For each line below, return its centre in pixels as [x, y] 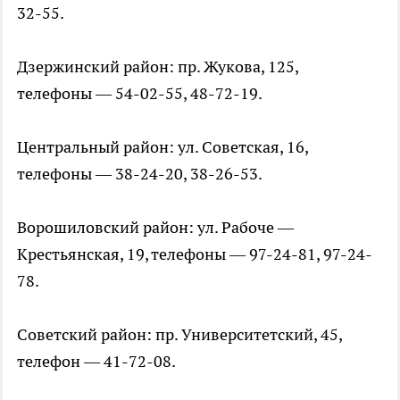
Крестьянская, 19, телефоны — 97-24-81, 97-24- [195, 254]
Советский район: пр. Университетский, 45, [179, 334]
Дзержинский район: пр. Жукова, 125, [158, 67]
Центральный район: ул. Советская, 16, [162, 147]
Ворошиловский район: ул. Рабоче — [155, 227]
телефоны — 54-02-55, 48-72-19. [140, 93]
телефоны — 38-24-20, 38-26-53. [140, 174]
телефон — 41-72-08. [96, 361]
